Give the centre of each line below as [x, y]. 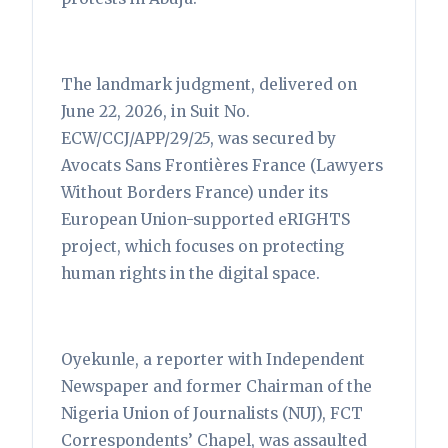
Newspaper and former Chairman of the [216, 386]
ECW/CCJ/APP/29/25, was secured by [198, 138]
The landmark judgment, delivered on [209, 84]
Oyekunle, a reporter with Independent [213, 359]
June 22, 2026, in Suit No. [155, 111]
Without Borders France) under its [194, 192]
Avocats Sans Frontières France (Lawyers [222, 165]
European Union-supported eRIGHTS [205, 219]
